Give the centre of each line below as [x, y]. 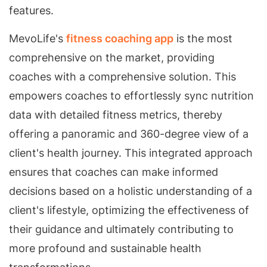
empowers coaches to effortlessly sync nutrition [131, 95]
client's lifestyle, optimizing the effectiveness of [129, 210]
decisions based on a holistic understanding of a [131, 191]
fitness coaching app [120, 38]
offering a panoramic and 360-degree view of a [129, 133]
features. [33, 10]
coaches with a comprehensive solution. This [122, 76]
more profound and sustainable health [105, 248]
